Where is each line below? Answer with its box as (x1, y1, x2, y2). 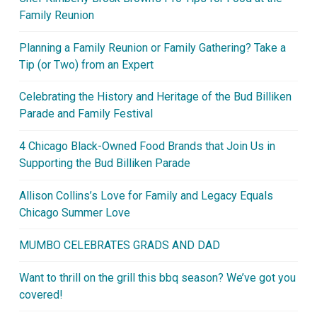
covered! (18, 287, 63, 301)
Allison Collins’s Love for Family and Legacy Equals (18, 189, 273, 203)
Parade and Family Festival (18, 107, 153, 121)
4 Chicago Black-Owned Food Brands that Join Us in (18, 139, 275, 154)
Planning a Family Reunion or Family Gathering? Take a (18, 40, 286, 54)
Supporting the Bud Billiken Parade (18, 156, 190, 171)
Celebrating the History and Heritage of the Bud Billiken (18, 90, 292, 104)
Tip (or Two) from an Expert (18, 57, 154, 71)
